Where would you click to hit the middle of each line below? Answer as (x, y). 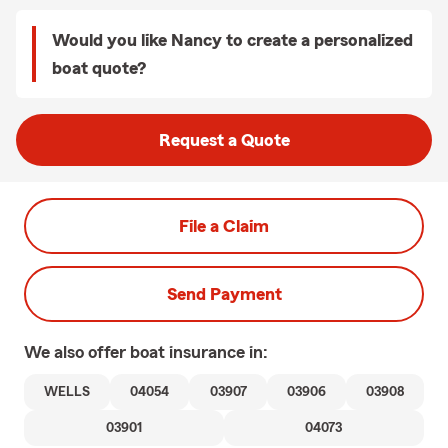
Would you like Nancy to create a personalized (232, 40)
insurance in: (218, 352)
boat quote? (99, 68)
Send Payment (224, 294)
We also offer (77, 352)
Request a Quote (224, 140)
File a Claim (224, 226)
